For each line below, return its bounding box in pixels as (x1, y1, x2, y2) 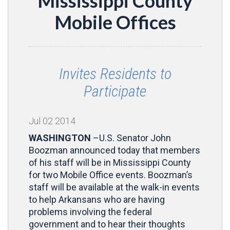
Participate (84, 82, 146, 100)
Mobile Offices (54, 11, 176, 33)
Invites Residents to (59, 65, 171, 83)
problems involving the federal (29, 206, 152, 217)
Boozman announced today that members (29, 145, 200, 156)
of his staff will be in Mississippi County (29, 157, 191, 168)
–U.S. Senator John (91, 132, 171, 143)
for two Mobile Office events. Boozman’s (29, 169, 193, 180)
